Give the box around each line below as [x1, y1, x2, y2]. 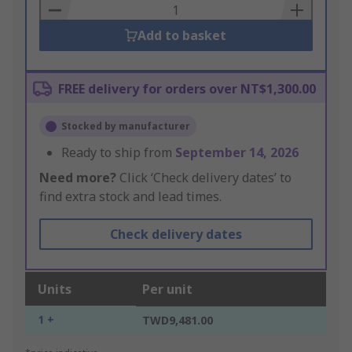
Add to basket [137, 27, 227, 45]
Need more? [39, 169, 116, 187]
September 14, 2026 [175, 144, 299, 162]
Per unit [142, 280, 192, 299]
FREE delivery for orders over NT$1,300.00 [58, 80, 316, 98]
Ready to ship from [61, 144, 175, 162]
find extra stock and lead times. [39, 188, 222, 206]
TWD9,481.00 [142, 313, 213, 328]
